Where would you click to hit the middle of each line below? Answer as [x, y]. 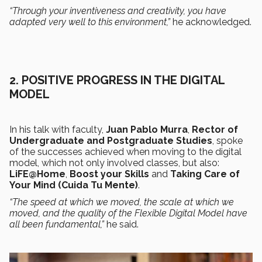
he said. [123, 224]
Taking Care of [205, 174]
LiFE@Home [37, 174]
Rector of [215, 129]
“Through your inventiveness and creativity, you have [118, 11]
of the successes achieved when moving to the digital [125, 151]
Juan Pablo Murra [147, 129]
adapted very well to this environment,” [91, 22]
